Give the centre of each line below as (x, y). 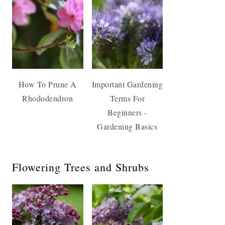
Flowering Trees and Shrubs (81, 167)
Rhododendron (48, 98)
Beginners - (127, 112)
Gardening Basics (127, 126)
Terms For (127, 98)
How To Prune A (47, 84)
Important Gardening (127, 84)
